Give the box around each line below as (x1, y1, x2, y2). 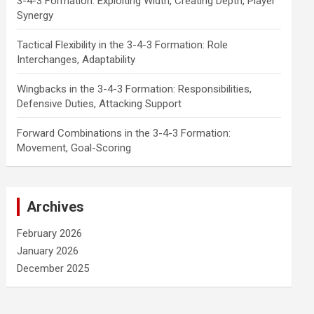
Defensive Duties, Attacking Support (17, 97, 182, 110)
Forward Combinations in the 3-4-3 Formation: (17, 127, 231, 139)
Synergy (17, 9, 54, 22)
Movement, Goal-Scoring (17, 142, 132, 154)
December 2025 (17, 262, 90, 275)
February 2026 (17, 227, 83, 240)
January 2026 (17, 245, 79, 257)
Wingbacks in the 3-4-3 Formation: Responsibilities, (17, 83, 252, 95)
